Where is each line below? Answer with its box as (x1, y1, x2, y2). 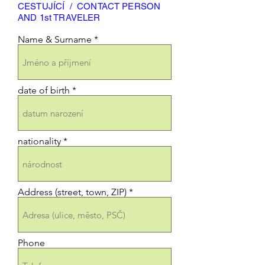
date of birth (18, 85, 70, 96)
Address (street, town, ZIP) (18, 186, 127, 198)
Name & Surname (18, 34, 92, 45)
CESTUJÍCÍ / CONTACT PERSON (18, 1, 161, 11)
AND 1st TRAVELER (18, 12, 101, 22)
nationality (18, 135, 61, 147)
